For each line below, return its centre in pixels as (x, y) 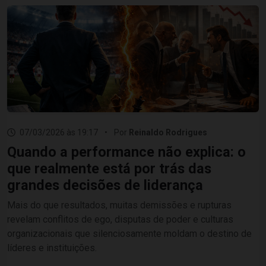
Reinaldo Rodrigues (168, 132)
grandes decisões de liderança (105, 185)
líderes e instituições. (52, 248)
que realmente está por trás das (109, 169)
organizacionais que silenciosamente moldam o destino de (129, 234)
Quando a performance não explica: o (126, 152)
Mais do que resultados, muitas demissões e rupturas (119, 205)
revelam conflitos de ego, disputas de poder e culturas (120, 219)
